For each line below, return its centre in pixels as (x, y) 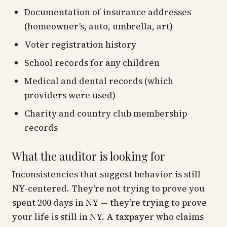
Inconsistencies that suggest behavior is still (106, 174)
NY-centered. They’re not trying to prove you (108, 188)
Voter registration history (80, 45)
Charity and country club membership (106, 113)
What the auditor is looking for (89, 156)
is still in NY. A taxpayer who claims (126, 217)
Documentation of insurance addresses (108, 12)
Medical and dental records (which (99, 81)
